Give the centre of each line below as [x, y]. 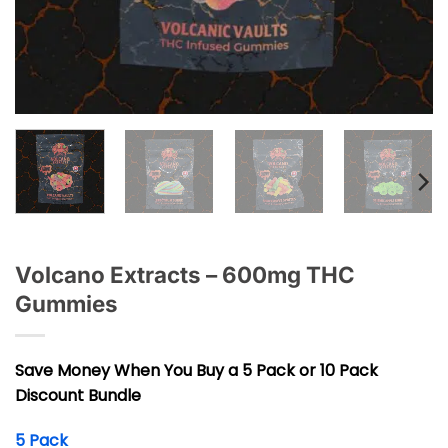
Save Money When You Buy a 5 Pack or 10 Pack [196, 370]
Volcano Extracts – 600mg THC [185, 274]
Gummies [66, 303]
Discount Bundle [78, 395]
